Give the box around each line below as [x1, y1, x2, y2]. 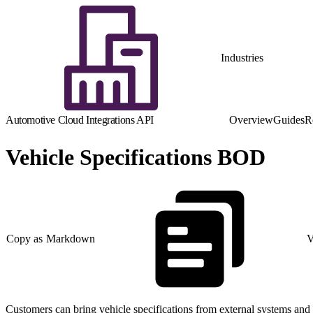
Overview [229, 114, 273, 126]
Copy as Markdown [6, 233, 96, 245]
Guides [273, 114, 305, 126]
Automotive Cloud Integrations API [6, 114, 154, 126]
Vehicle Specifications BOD [6, 145, 265, 170]
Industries [221, 52, 263, 64]
